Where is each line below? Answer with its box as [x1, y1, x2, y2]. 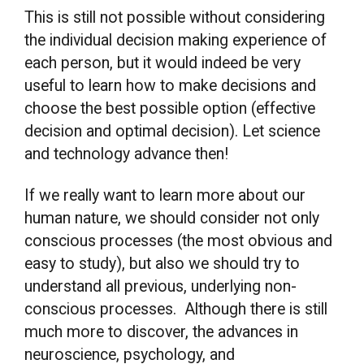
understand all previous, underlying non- [24, 277, 297, 297]
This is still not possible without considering [24, 7, 326, 27]
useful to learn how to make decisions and [24, 76, 317, 95]
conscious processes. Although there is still [24, 300, 328, 319]
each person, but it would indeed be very [24, 53, 301, 72]
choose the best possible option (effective [24, 98, 316, 118]
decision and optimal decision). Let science [24, 121, 321, 141]
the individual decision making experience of [24, 30, 327, 50]
